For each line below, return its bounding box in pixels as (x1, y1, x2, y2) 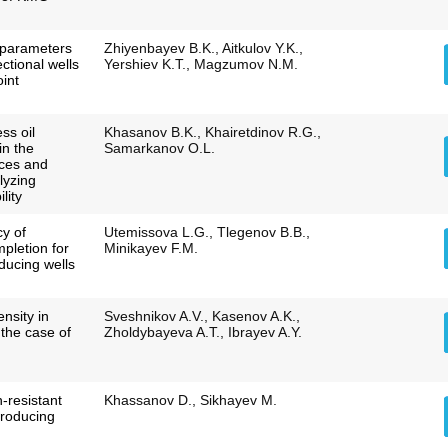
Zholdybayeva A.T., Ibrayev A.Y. (103, 324, 302, 341)
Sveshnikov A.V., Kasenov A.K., (103, 308, 300, 325)
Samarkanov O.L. (103, 140, 215, 157)
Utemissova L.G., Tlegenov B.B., (103, 224, 310, 241)
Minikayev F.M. (103, 240, 198, 257)
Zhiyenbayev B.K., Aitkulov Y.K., (103, 40, 303, 57)
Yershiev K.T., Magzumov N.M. (103, 56, 298, 73)
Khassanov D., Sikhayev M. (103, 392, 277, 409)
